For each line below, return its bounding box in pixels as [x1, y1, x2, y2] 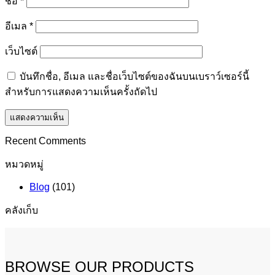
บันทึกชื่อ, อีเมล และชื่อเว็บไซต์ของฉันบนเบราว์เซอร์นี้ [20, 71, 249, 82]
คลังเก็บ [5, 205, 38, 216]
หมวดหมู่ [5, 159, 44, 170]
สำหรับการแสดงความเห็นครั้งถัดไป [5, 87, 157, 98]
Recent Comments [5, 136, 86, 147]
